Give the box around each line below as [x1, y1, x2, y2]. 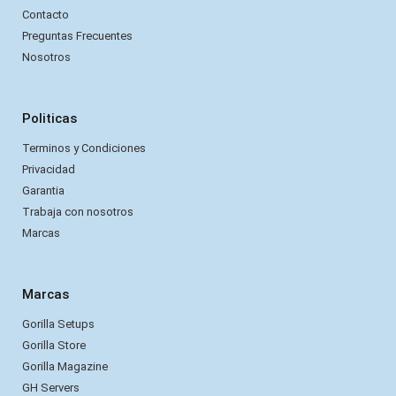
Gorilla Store [22, 338, 86, 352]
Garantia [22, 183, 65, 197]
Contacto [22, 7, 69, 21]
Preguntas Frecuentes [22, 28, 133, 42]
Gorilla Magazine [22, 359, 108, 373]
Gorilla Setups [22, 316, 95, 331]
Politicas [22, 110, 77, 126]
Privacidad [22, 162, 75, 176]
